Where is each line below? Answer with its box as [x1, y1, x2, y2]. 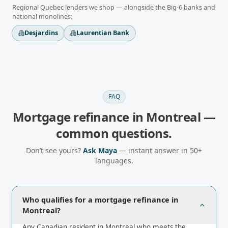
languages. [95, 156, 133, 165]
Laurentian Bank [76, 28, 129, 37]
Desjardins [24, 28, 58, 37]
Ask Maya [83, 146, 117, 155]
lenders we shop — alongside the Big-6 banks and [64, 3, 215, 12]
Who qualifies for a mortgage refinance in [22, 194, 179, 205]
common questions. [56, 125, 172, 141]
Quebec [40, 3, 64, 12]
